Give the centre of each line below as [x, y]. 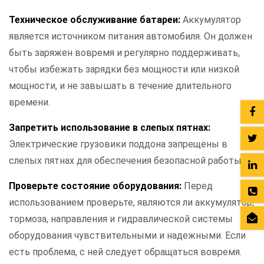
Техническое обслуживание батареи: [96, 20]
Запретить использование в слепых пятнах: [110, 128]
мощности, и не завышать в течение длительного [120, 86]
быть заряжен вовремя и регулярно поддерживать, [124, 53]
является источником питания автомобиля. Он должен [131, 37]
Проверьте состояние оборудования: [96, 186]
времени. [29, 103]
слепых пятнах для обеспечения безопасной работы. [126, 161]
